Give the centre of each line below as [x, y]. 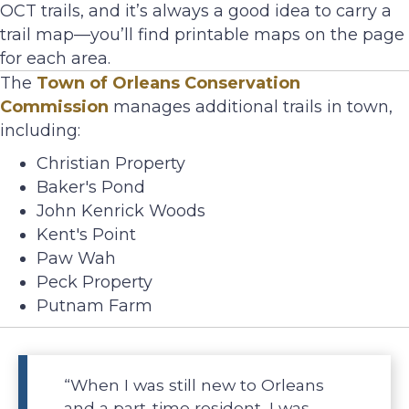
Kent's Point [86, 235]
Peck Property [94, 283]
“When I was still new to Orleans [194, 385]
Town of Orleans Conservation [168, 84]
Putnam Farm [94, 306]
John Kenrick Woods [121, 211]
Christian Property [111, 164]
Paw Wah [76, 259]
